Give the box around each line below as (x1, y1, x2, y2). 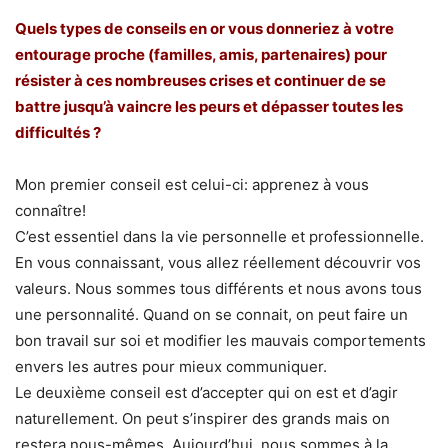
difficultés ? (15, 122, 101, 142)
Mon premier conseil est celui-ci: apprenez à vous (15, 174, 369, 194)
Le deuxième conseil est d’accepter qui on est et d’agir (15, 382, 398, 402)
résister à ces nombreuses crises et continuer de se (15, 70, 386, 90)
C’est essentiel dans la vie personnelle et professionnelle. (15, 226, 424, 246)
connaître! (15, 200, 86, 220)
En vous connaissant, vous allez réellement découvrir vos (15, 252, 421, 272)
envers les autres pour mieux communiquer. (15, 356, 327, 376)
